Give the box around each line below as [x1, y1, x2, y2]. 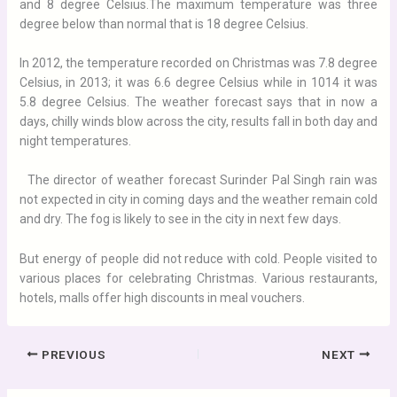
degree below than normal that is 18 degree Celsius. [19, 16, 308, 31]
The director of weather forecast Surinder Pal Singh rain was [19, 173, 378, 188]
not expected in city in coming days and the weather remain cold [19, 192, 378, 207]
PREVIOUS [38, 346, 106, 362]
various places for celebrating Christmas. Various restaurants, [19, 270, 378, 285]
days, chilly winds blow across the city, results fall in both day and [19, 113, 378, 128]
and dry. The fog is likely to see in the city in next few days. [19, 212, 341, 227]
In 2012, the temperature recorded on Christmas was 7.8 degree [19, 55, 378, 70]
